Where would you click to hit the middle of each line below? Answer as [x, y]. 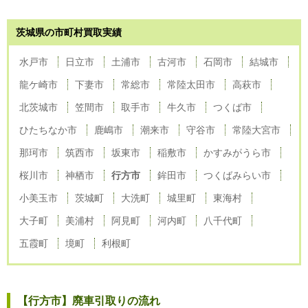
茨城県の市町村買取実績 [69, 32]
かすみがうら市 [237, 152]
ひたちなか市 [48, 130]
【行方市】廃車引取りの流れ [89, 300]
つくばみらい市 [237, 175]
